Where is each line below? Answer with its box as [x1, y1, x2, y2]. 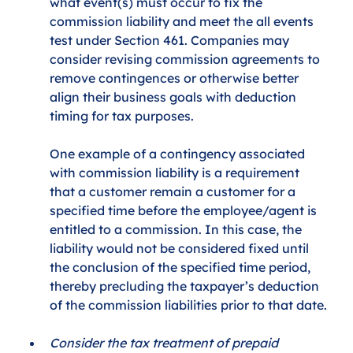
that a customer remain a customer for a [50, 183, 299, 199]
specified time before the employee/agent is [50, 202, 321, 218]
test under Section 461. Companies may [50, 32, 293, 48]
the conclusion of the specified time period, [50, 258, 314, 275]
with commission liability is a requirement [50, 164, 303, 180]
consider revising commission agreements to [50, 50, 324, 67]
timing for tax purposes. [50, 107, 198, 124]
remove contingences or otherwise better [50, 69, 303, 86]
